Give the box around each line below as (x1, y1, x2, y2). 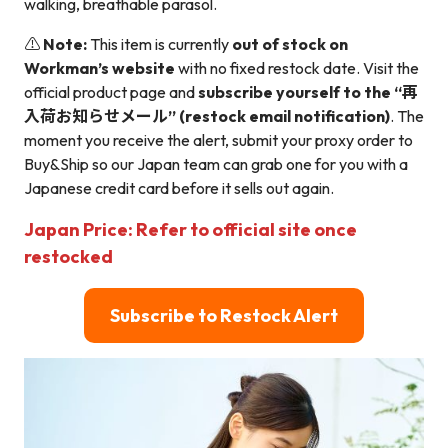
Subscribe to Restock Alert (110, 303, 338, 327)
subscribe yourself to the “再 (198, 81, 418, 102)
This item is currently (87, 33, 232, 54)
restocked (24, 244, 113, 268)
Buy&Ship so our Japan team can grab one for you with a (24, 153, 408, 174)
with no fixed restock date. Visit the (175, 57, 419, 78)
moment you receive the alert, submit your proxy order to (24, 129, 413, 150)
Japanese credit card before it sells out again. (24, 177, 334, 198)
